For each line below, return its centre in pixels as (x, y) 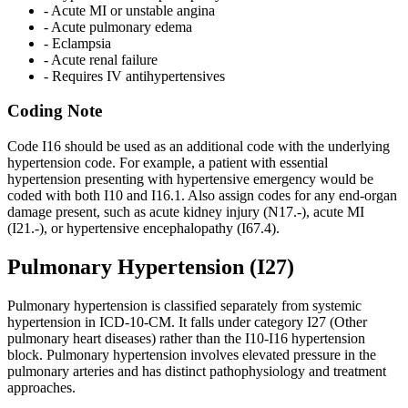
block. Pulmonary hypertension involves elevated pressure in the (192, 354)
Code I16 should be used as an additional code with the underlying (199, 147)
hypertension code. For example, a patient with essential (168, 163)
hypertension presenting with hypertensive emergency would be (190, 179)
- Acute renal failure (101, 59)
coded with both (56, 196)
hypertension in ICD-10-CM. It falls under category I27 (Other (187, 321)
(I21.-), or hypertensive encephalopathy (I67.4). (143, 229)
